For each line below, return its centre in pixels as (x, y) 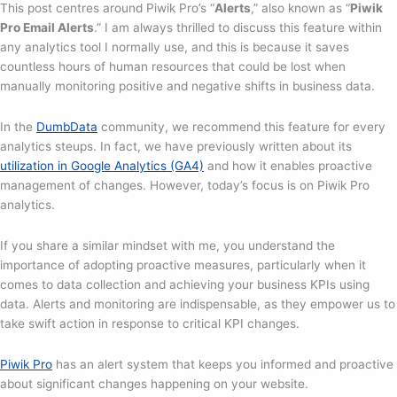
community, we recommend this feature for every (241, 126)
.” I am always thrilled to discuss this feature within (238, 27)
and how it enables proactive (288, 165)
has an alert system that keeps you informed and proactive (223, 364)
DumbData (67, 126)
